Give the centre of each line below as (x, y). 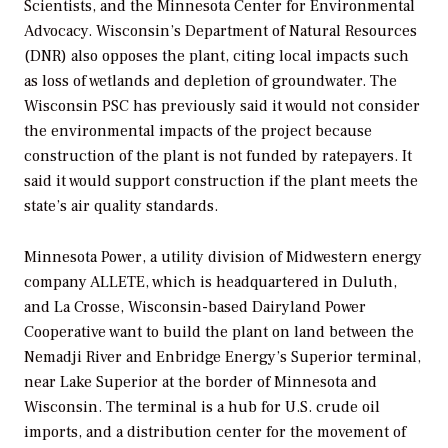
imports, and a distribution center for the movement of (215, 432)
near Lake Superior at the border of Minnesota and (200, 382)
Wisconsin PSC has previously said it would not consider (222, 106)
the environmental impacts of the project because (198, 131)
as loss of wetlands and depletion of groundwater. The (210, 81)
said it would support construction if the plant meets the (221, 181)
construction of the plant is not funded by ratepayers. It (218, 156)
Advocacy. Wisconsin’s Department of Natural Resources (220, 31)
